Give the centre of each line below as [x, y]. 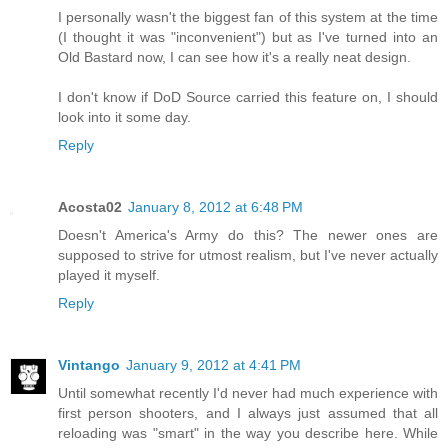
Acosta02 [90, 206]
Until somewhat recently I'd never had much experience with [248, 392]
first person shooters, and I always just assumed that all [248, 412]
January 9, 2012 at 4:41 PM [213, 364]
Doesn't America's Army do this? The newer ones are [248, 234]
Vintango [89, 364]
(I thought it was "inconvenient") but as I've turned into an [248, 36]
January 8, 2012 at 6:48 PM [215, 206]
